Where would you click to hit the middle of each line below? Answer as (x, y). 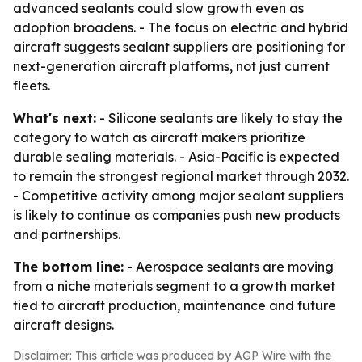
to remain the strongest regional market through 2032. (181, 176)
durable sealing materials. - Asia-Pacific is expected (176, 157)
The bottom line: (68, 267)
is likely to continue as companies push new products (177, 215)
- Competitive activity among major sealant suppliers (178, 196)
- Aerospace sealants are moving (229, 267)
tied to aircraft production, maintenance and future (175, 305)
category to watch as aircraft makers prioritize (159, 137)
